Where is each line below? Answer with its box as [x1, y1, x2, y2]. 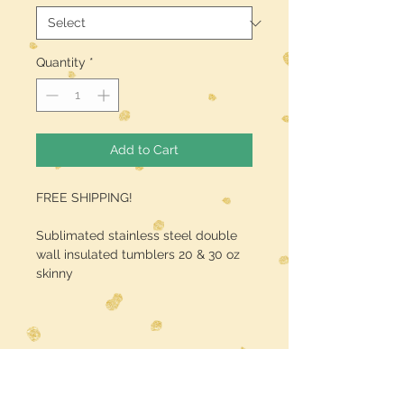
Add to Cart [110, 142, 179, 158]
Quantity [36, 55, 86, 70]
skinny [36, 266, 73, 281]
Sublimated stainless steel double [36, 228, 237, 243]
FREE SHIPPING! [36, 190, 133, 206]
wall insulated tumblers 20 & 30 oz [36, 247, 240, 262]
